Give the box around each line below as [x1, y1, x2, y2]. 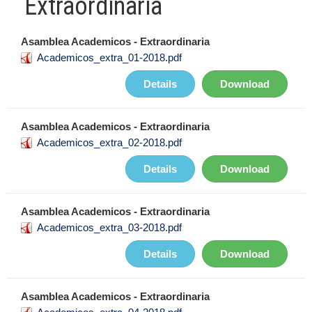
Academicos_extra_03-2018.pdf [37, 221, 182, 233]
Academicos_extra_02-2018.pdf [37, 136, 182, 148]
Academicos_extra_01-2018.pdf [37, 52, 182, 63]
